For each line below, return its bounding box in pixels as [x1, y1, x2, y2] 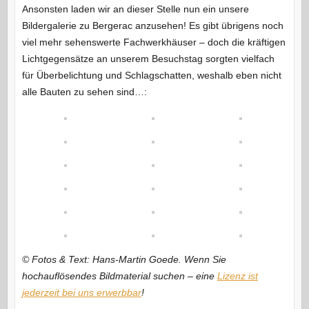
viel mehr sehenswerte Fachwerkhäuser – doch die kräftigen [21, 36, 286, 48]
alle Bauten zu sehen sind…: [21, 86, 147, 97]
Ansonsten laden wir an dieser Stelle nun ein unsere [21, 3, 249, 14]
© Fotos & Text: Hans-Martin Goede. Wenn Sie [21, 253, 226, 265]
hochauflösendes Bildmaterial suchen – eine [21, 270, 217, 281]
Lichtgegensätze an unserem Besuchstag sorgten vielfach [21, 52, 275, 64]
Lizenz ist [217, 270, 258, 281]
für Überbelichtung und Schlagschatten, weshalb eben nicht [21, 69, 281, 81]
